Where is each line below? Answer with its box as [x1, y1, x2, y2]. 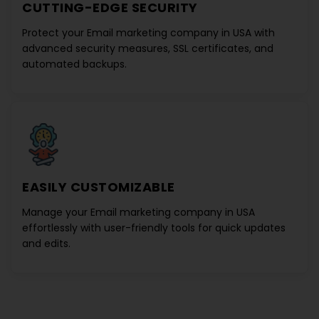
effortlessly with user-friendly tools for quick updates [22, 221, 286, 235]
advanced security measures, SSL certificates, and [22, 41, 273, 56]
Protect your [22, 26, 87, 40]
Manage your [22, 205, 90, 219]
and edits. [22, 236, 70, 251]
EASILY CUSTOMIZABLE [22, 178, 175, 196]
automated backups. [22, 57, 127, 71]
